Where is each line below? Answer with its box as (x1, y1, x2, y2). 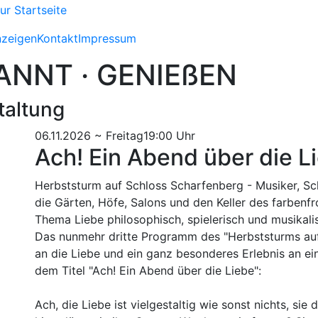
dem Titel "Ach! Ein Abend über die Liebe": (35, 263, 261, 278)
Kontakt (37, 31, 78, 45)
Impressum (78, 31, 136, 45)
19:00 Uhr (143, 128, 195, 143)
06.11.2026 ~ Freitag (35, 128, 143, 143)
